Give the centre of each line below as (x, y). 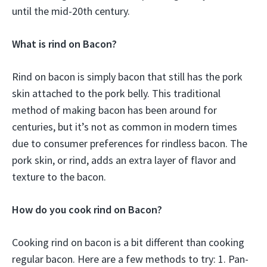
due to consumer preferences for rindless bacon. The (130, 144)
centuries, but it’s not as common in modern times (125, 127)
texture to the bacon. (59, 177)
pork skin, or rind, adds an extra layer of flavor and (124, 160)
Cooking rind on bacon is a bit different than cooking (128, 243)
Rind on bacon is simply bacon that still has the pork (127, 77)
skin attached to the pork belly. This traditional (116, 94)
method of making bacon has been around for (114, 110)
